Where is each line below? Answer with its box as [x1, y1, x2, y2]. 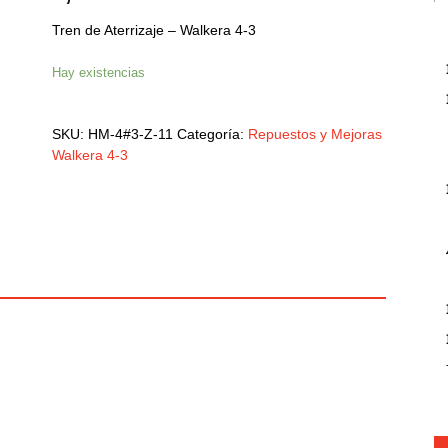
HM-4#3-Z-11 [87, 126, 173, 142]
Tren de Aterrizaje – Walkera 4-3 [51, 22, 256, 38]
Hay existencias [51, 65, 145, 80]
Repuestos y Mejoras [247, 126, 382, 142]
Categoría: [176, 126, 248, 142]
